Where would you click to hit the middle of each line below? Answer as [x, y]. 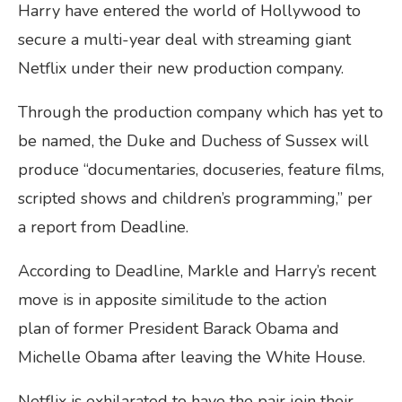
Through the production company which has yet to [201, 112]
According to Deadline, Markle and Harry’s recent [197, 271]
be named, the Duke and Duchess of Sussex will [193, 140]
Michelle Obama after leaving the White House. [192, 357]
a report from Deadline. [103, 227]
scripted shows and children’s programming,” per [195, 198]
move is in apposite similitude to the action [172, 299]
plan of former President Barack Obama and [179, 328]
